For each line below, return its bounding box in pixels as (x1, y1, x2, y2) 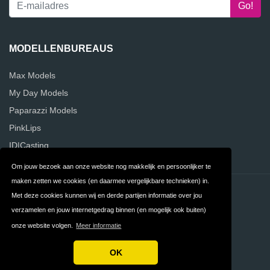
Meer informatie (76, 222, 122, 230)
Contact (55, 186, 89, 196)
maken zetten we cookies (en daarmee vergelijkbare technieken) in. (11, 177, 210, 184)
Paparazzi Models (9, 105, 77, 115)
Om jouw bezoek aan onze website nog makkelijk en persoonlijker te (11, 162, 212, 170)
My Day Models (9, 88, 68, 98)
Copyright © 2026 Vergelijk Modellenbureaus (50, 254, 220, 263)
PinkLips (9, 123, 41, 133)
